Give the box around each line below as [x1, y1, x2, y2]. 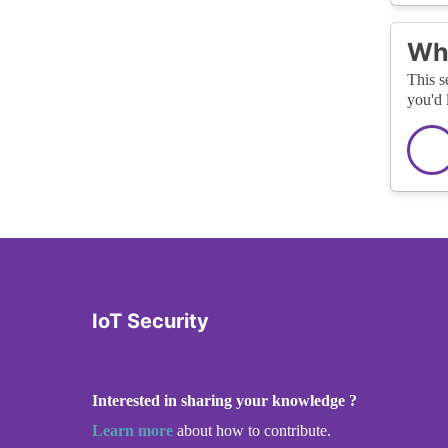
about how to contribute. [173, 421, 331, 439]
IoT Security [92, 308, 209, 333]
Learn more [92, 421, 173, 439]
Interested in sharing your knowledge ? [92, 391, 357, 409]
